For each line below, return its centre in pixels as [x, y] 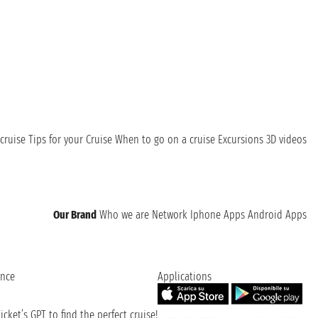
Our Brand [75, 215]
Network [170, 215]
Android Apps [277, 215]
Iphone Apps [218, 215]
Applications [185, 276]
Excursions [241, 139]
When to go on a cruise [165, 139]
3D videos [286, 139]
